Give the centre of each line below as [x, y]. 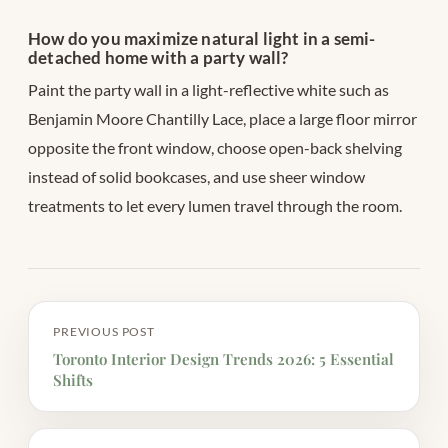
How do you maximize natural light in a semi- [202, 38]
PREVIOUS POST [104, 331]
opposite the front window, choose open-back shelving [215, 147]
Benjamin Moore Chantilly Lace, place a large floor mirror [222, 118]
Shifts [73, 379]
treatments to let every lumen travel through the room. [215, 205]
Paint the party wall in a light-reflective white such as [208, 89]
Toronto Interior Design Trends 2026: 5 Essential [223, 358]
